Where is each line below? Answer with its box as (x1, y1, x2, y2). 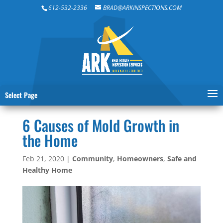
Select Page (5, 90, 37, 100)
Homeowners (116, 153, 163, 163)
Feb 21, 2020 (22, 153, 64, 163)
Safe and (167, 153, 197, 163)
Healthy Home (22, 165, 72, 175)
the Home (22, 128, 78, 151)
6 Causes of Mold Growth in (22, 113, 179, 136)
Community (72, 153, 113, 163)
